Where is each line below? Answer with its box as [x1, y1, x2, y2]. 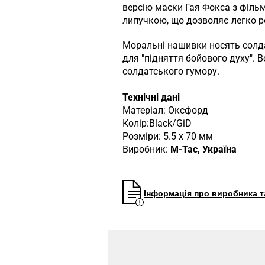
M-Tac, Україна [170, 144, 237, 156]
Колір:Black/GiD [122, 118, 192, 130]
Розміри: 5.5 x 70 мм [122, 131, 213, 143]
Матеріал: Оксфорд [122, 105, 208, 117]
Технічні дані [122, 92, 180, 104]
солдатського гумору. [122, 66, 219, 77]
